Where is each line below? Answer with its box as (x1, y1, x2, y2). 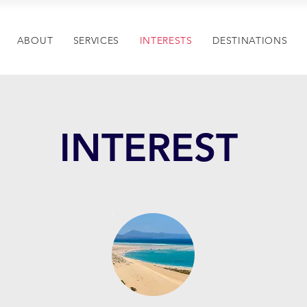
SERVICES (73, 34, 120, 47)
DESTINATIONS (212, 34, 288, 47)
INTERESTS (139, 34, 193, 47)
